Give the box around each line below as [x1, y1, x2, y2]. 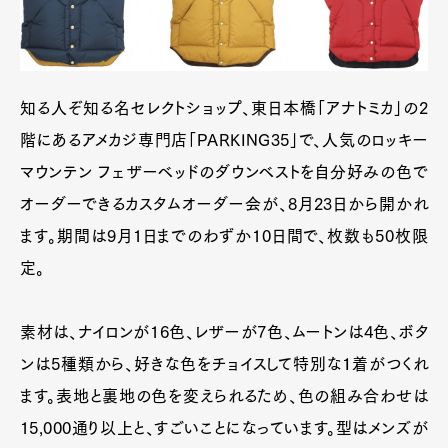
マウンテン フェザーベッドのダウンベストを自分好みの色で [20, 164, 428, 181]
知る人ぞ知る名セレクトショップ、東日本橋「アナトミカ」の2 [20, 100, 428, 117]
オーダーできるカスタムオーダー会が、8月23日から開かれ [20, 196, 428, 213]
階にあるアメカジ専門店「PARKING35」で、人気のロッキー [20, 132, 428, 149]
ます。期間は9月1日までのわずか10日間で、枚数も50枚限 [20, 228, 428, 245]
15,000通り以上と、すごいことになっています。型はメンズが [20, 420, 428, 437]
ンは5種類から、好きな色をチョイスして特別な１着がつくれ [20, 356, 428, 373]
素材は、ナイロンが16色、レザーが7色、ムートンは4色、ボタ [20, 324, 428, 341]
